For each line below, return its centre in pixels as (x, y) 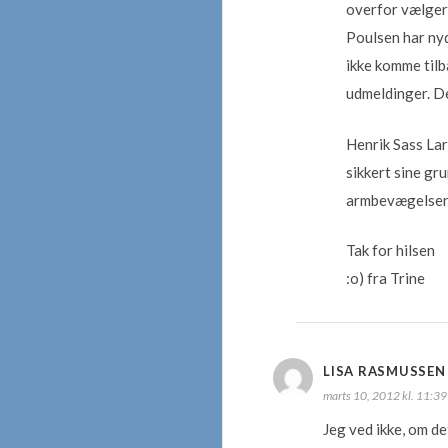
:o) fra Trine (385, 278)
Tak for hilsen (390, 250)
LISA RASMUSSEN (384, 371)
